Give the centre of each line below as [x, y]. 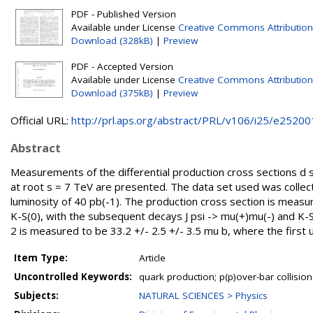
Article [152, 258]
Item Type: [41, 258]
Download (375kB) [112, 93]
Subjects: [36, 296]
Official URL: [41, 120]
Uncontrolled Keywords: [73, 277]
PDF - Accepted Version [122, 66]
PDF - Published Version [124, 14]
